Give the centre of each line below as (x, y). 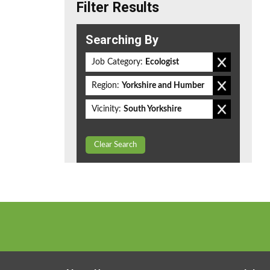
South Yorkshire (152, 109)
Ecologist (162, 62)
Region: (105, 86)
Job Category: (117, 62)
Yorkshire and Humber (163, 86)
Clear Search (115, 145)
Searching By (122, 40)
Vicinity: (106, 109)
